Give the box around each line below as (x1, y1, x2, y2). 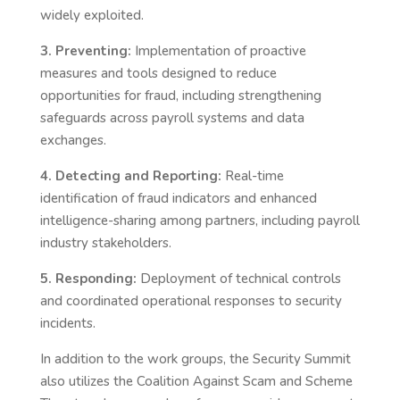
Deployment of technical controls (136, 270, 341, 287)
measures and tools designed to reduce (39, 64, 277, 82)
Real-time (221, 167, 284, 185)
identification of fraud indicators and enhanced (39, 189, 317, 207)
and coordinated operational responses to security (39, 292, 342, 310)
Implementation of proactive (130, 42, 306, 60)
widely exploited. (39, 6, 144, 24)
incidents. (39, 314, 96, 332)
